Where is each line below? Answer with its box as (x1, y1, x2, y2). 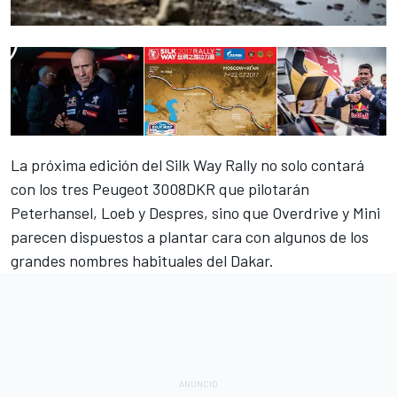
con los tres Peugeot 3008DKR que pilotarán (11, 179, 309, 199)
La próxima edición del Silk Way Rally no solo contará (11, 155, 364, 175)
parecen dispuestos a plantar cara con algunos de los (11, 227, 369, 247)
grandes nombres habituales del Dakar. (11, 251, 274, 271)
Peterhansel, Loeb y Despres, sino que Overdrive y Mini (11, 203, 380, 223)
